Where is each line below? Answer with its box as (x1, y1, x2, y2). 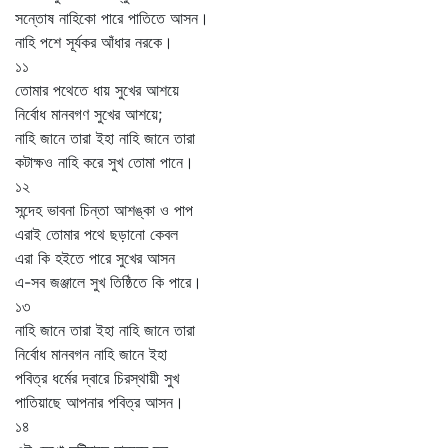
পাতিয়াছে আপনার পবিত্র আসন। (15, 392, 184, 412)
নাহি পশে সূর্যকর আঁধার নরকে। (15, 32, 173, 52)
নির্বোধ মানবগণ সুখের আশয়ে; (15, 104, 162, 124)
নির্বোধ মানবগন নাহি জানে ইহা (15, 344, 167, 364)
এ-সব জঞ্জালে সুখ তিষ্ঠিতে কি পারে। (15, 272, 202, 292)
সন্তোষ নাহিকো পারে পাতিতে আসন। (15, 8, 209, 28)
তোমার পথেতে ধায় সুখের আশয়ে (15, 80, 179, 100)
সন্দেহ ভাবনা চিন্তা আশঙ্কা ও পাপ (15, 200, 193, 220)
